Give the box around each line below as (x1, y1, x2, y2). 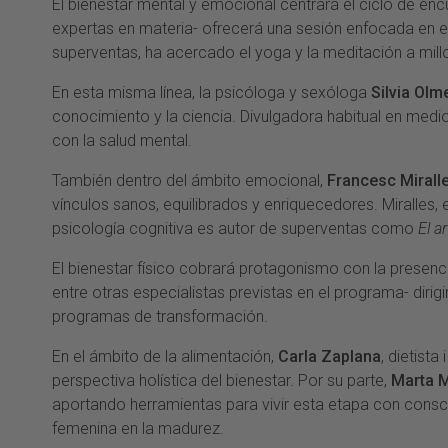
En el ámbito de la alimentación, (52, 347, 278, 367)
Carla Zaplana (278, 347, 381, 367)
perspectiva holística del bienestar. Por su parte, (52, 371, 391, 391)
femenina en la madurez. (52, 419, 224, 439)
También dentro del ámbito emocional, (52, 171, 327, 191)
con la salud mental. (52, 131, 192, 151)
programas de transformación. (52, 307, 268, 327)
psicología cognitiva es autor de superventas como (52, 219, 418, 239)
